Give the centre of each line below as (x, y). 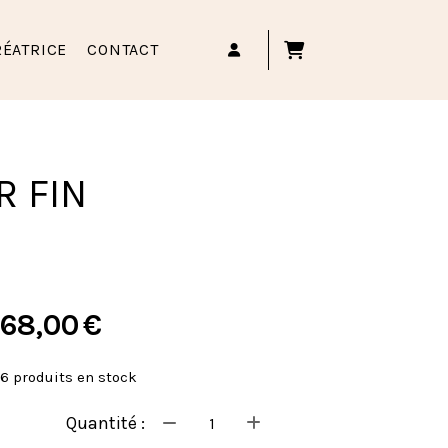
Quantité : (105, 423)
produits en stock (73, 377)
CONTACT (123, 49)
